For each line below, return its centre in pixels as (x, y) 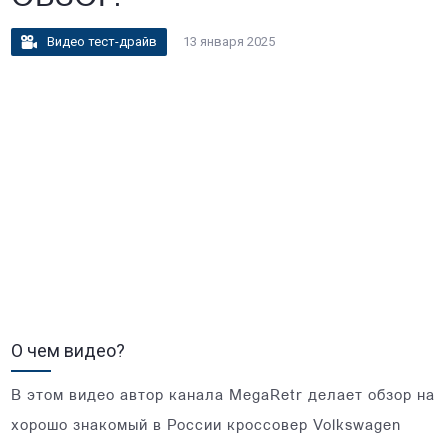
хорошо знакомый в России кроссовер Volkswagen (206, 426)
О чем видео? (68, 350)
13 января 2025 (229, 41)
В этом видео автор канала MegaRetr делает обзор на (223, 396)
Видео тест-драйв (102, 41)
